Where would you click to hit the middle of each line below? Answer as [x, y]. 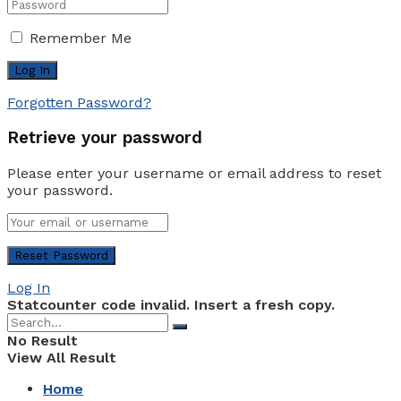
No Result [43, 340]
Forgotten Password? [79, 103]
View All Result [62, 357]
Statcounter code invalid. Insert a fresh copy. [171, 304]
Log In [29, 287]
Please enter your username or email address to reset [194, 173]
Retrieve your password [105, 137]
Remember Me [81, 38]
